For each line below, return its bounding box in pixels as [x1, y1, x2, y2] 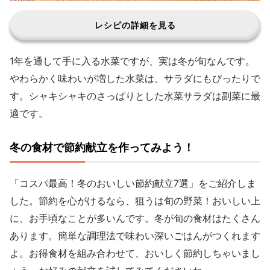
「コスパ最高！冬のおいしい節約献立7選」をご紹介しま [10, 177, 256, 189]
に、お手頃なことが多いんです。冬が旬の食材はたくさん [10, 212, 260, 224]
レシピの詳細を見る [94, 20, 176, 30]
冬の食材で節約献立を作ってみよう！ [10, 141, 194, 154]
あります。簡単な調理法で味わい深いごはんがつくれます [10, 230, 260, 242]
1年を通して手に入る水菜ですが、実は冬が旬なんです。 [10, 55, 255, 67]
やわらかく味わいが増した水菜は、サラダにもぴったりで [10, 72, 260, 84]
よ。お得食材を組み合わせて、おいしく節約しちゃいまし [10, 247, 260, 259]
